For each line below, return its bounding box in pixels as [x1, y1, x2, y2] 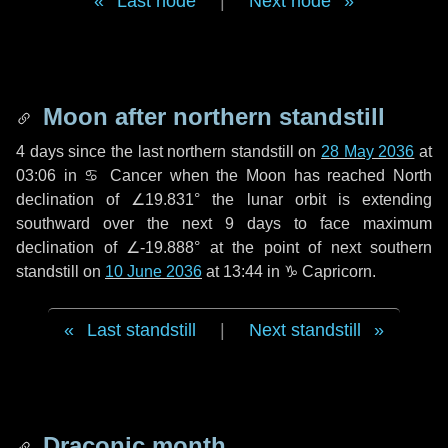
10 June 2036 [105, 263, 202, 280]
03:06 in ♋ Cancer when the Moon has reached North [16, 167, 432, 184]
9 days [225, 215, 281, 232]
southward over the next [16, 215, 225, 232]
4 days [16, 143, 64, 160]
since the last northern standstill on [63, 143, 322, 160]
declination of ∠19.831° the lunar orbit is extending [16, 191, 432, 208]
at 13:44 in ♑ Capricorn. [202, 263, 376, 280]
